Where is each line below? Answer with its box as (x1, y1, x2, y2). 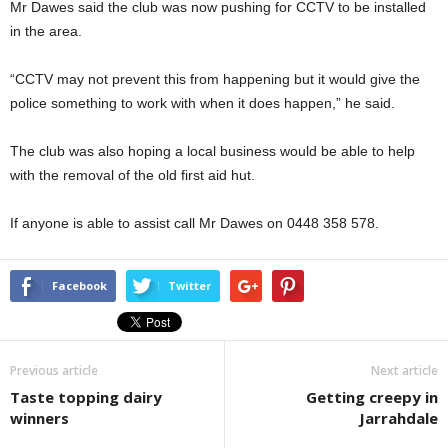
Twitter (168, 278, 211, 294)
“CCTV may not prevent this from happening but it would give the (10, 71, 420, 88)
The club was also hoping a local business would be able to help (10, 143, 415, 160)
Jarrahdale (359, 408, 438, 429)
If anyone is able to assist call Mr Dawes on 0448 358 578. (10, 215, 379, 232)
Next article (371, 362, 438, 380)
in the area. (10, 23, 82, 40)
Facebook (52, 278, 107, 294)
